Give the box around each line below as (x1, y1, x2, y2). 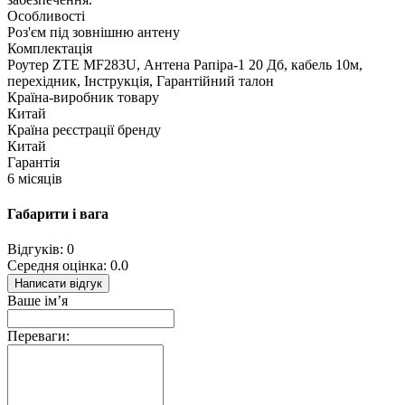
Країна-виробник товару (7, 89, 159, 105)
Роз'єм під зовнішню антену (7, 24, 180, 40)
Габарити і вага (7, 206, 108, 222)
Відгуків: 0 (7, 241, 74, 258)
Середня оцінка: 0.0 (7, 258, 128, 274)
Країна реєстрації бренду (7, 121, 161, 137)
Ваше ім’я (7, 293, 68, 309)
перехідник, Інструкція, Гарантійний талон (7, 72, 274, 89)
